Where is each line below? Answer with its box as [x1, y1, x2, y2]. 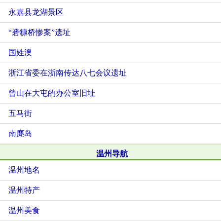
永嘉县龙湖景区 [8, 8, 64, 16]
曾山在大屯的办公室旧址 [8, 89, 95, 97]
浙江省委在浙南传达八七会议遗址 [8, 69, 127, 77]
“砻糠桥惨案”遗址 [8, 28, 71, 37]
